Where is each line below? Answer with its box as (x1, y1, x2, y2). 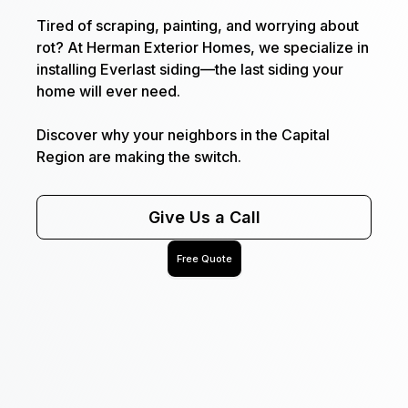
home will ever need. (36, 82, 180, 100)
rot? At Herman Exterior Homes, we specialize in (36, 38, 369, 56)
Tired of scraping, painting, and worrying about (36, 16, 359, 35)
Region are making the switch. (36, 148, 241, 166)
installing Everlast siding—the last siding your (36, 60, 343, 78)
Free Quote (176, 252, 232, 265)
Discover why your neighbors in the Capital (36, 126, 330, 144)
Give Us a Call (148, 208, 260, 227)
